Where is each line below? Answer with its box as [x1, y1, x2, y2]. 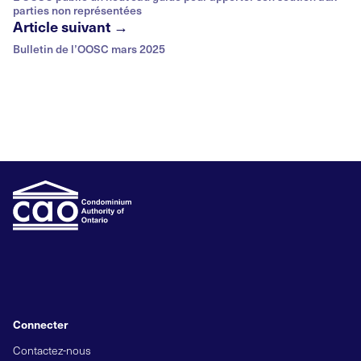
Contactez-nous [13, 342, 91, 359]
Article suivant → [13, 16, 128, 37]
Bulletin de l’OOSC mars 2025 [13, 41, 165, 57]
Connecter [13, 316, 68, 333]
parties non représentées [13, 2, 142, 19]
